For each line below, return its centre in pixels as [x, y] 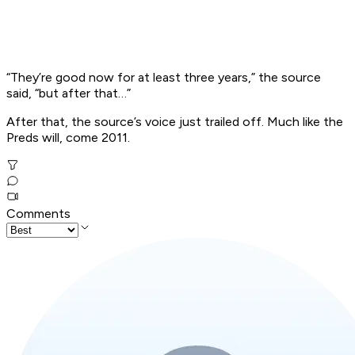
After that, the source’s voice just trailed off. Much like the [175, 122]
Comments [38, 214]
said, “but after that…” [69, 94]
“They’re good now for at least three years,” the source [164, 78]
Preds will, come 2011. [68, 138]
